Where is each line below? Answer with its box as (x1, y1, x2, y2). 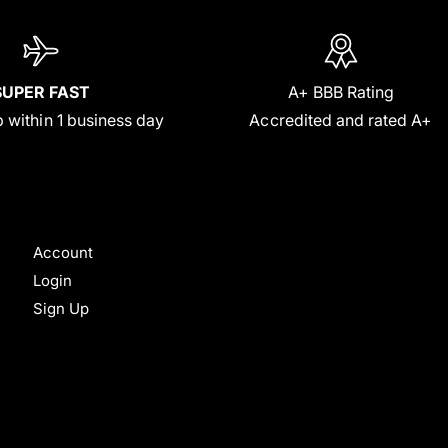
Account (32, 243, 94, 263)
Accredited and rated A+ (249, 110, 433, 131)
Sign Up (32, 299, 90, 319)
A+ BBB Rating (287, 82, 395, 103)
